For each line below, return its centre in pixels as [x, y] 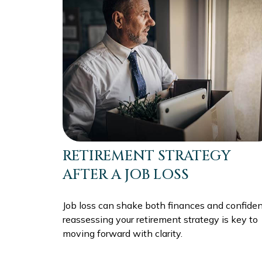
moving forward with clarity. [123, 234]
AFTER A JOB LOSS [126, 175]
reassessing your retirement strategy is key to [160, 220]
